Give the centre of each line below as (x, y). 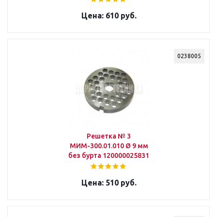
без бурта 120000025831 (109, 155)
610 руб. (120, 15)
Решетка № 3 (109, 136)
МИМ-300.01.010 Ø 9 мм (109, 146)
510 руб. (120, 183)
